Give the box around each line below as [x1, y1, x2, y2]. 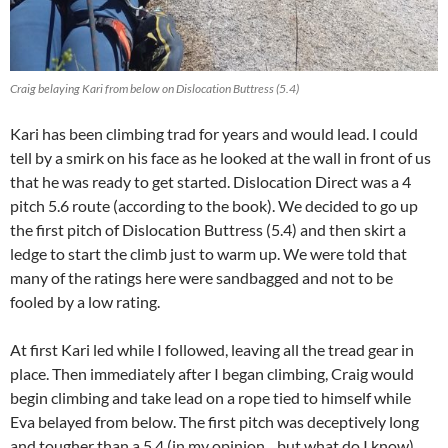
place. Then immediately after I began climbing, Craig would [10, 363, 414, 383]
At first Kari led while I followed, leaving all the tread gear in [10, 339, 414, 359]
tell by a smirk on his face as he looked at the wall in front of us [10, 147, 431, 167]
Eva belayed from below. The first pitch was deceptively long [10, 411, 419, 431]
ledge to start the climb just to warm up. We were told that [10, 243, 407, 263]
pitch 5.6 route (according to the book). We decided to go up [10, 195, 418, 215]
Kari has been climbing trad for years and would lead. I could [10, 123, 418, 143]
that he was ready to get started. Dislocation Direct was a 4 [10, 171, 411, 191]
